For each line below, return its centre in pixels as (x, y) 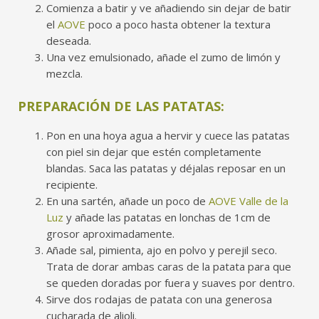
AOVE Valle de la (249, 201)
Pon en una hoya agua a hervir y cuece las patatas (168, 135)
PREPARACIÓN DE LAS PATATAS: (121, 106)
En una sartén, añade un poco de (127, 201)
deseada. (69, 41)
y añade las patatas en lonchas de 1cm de (167, 217)
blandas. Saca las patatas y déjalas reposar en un (166, 168)
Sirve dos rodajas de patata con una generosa (159, 299)
